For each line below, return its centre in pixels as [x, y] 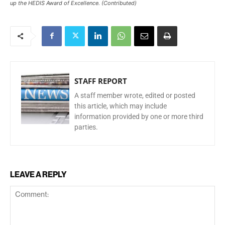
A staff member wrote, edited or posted [135, 95]
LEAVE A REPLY [38, 174]
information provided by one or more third [139, 116]
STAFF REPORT [101, 81]
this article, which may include [121, 106]
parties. [86, 127]
